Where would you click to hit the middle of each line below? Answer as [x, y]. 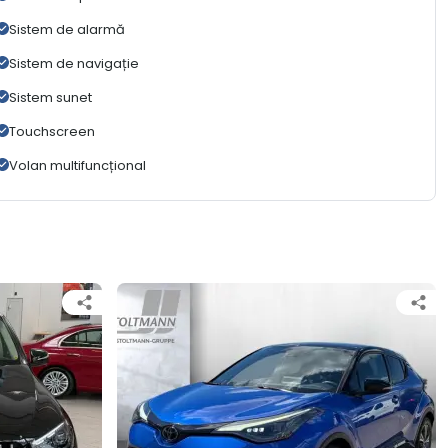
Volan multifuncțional [77, 166]
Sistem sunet [50, 98]
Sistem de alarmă [66, 30]
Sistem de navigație [73, 64]
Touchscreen [51, 132]
